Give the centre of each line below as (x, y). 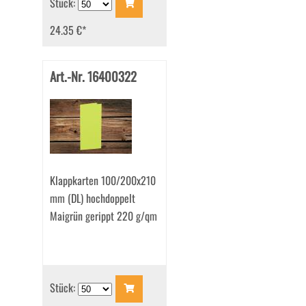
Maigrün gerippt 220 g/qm (103, 216)
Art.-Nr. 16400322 (93, 76)
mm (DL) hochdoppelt (92, 198)
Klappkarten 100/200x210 (102, 181)
